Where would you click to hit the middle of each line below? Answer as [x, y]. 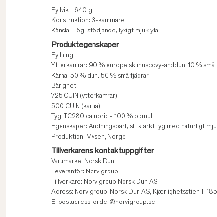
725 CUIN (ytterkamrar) [84, 97]
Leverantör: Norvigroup [85, 172]
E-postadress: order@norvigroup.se [103, 203]
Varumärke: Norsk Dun [83, 162]
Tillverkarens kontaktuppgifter [102, 151]
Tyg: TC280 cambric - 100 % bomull [102, 117]
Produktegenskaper [85, 45]
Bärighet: [64, 86]
